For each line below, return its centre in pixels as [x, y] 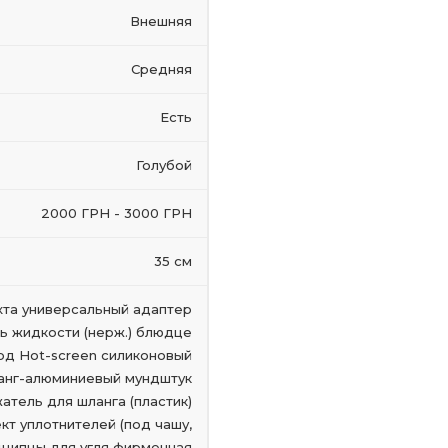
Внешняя [161, 21]
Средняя [161, 69]
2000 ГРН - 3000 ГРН [116, 213]
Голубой [164, 165]
